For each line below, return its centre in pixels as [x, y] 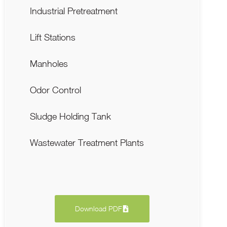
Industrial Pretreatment [74, 11]
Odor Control [55, 90]
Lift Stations [53, 37]
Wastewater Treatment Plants [87, 142]
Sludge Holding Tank [70, 116]
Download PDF [99, 208]
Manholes [49, 63]
